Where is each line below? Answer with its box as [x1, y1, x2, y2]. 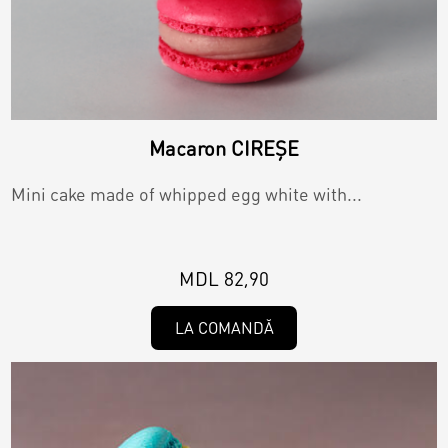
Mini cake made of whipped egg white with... [11, 181, 363, 205]
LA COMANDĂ [174, 316, 274, 338]
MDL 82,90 [179, 265, 269, 291]
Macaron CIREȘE [149, 134, 299, 161]
